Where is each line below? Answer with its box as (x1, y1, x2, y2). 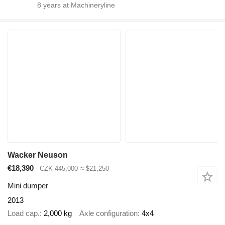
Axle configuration (79, 209, 138, 218)
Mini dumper (8, 181, 48, 190)
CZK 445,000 (40, 165, 78, 173)
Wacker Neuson (8, 151, 68, 160)
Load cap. (8, 209, 40, 218)
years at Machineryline (41, 1, 115, 10)
